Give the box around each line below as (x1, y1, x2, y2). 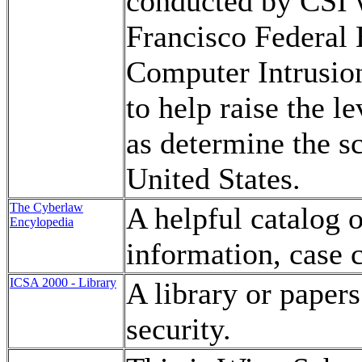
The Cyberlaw (10, 200, 83, 214)
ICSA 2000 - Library (10, 276, 116, 289)
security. (126, 312, 231, 346)
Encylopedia (10, 215, 74, 229)
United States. (126, 162, 301, 196)
